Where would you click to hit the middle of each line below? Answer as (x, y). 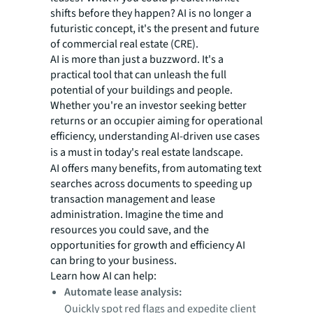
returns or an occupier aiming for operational (156, 121)
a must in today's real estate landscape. (152, 152)
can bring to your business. (114, 261)
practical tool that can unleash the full (138, 75)
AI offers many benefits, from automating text (156, 168)
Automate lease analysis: (128, 292)
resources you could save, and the (130, 230)
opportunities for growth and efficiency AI (148, 245)
